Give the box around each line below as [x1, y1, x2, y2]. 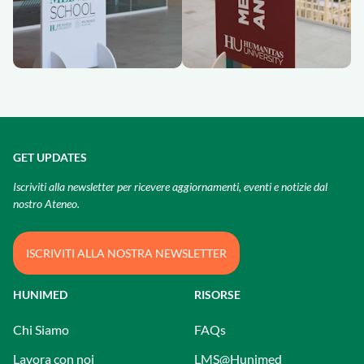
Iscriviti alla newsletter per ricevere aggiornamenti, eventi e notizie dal [13, 180, 327, 194]
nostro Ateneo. [13, 197, 80, 211]
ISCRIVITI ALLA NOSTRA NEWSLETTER [26, 246, 227, 261]
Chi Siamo [13, 322, 69, 338]
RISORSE [194, 288, 240, 302]
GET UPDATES [13, 150, 87, 165]
